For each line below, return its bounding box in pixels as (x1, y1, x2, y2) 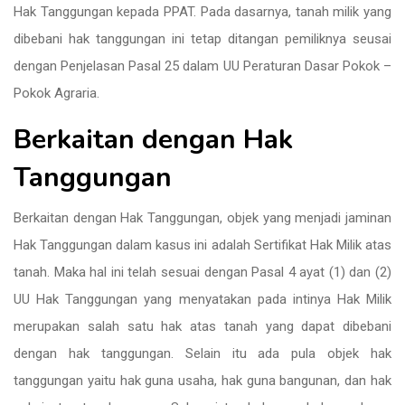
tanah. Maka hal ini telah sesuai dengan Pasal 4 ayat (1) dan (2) (14, 264, 391, 280)
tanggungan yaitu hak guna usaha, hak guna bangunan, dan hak (14, 372, 391, 389)
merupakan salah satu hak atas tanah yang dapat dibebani (14, 318, 391, 334)
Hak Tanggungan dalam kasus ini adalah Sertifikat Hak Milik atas (14, 237, 391, 253)
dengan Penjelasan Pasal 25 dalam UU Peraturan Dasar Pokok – (14, 58, 391, 74)
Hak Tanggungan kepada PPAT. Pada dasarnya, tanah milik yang (14, 4, 391, 20)
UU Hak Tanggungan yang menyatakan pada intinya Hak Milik (14, 291, 391, 307)
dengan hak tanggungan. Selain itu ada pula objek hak (14, 345, 391, 362)
